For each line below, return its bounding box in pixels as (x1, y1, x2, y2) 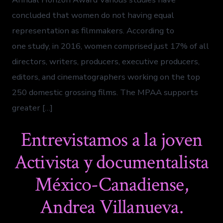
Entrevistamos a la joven (21, 126, 202, 153)
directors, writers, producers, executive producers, (12, 55, 200, 67)
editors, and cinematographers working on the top (12, 71, 201, 83)
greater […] (12, 102, 53, 113)
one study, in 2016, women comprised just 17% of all (12, 40, 210, 52)
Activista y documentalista (14, 149, 209, 175)
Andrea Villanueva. (40, 194, 183, 220)
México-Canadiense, (35, 171, 188, 198)
